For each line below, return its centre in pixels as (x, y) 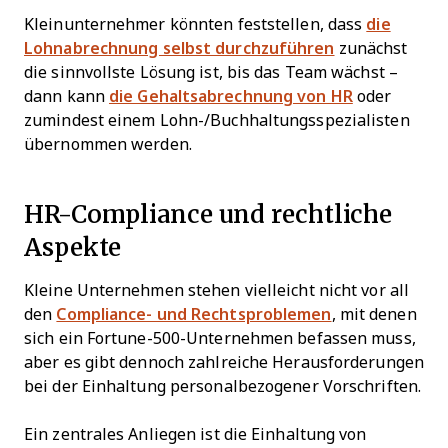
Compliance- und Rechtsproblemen (194, 315)
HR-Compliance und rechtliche (208, 214)
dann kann (66, 97)
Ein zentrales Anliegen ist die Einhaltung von (195, 435)
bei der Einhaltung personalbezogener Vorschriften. (222, 387)
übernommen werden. (108, 145)
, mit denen (374, 315)
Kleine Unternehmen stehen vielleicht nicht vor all (216, 291)
